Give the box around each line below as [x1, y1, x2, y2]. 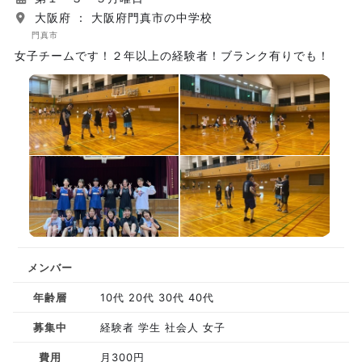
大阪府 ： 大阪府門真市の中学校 [31, 11, 213, 24]
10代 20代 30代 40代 [100, 291, 215, 304]
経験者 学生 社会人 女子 [100, 321, 226, 334]
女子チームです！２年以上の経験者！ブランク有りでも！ [15, 48, 330, 62]
